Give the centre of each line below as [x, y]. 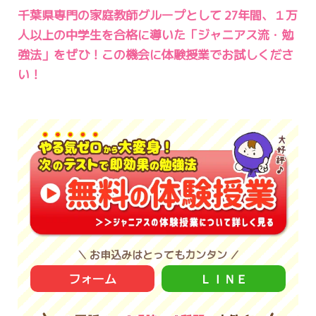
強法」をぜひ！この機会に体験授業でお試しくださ [156, 54]
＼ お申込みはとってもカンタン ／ [158, 255]
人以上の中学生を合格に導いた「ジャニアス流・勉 [156, 35]
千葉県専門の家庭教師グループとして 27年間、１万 [158, 15]
